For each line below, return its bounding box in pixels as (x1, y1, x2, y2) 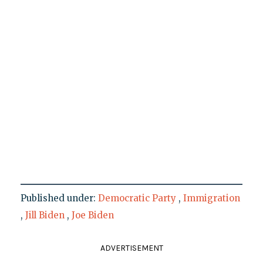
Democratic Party (97, 193, 176, 204)
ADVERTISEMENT (100, 243, 163, 254)
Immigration (183, 193, 240, 204)
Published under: (20, 193, 98, 204)
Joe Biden (71, 210, 114, 221)
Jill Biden (25, 210, 65, 221)
